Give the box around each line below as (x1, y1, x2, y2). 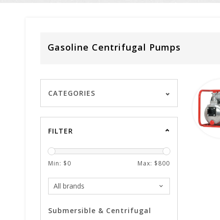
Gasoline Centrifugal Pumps (48, 41, 181, 53)
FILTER (48, 126, 73, 136)
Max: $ (137, 159, 158, 167)
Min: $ (48, 159, 67, 167)
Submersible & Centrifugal (48, 206, 151, 215)
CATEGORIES (48, 88, 95, 98)
